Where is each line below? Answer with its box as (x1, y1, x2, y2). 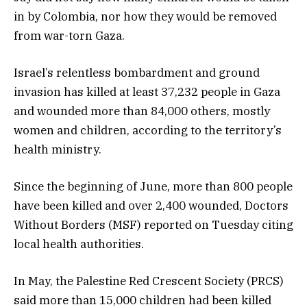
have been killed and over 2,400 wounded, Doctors (14, 197, 288, 213)
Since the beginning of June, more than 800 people (14, 178, 293, 194)
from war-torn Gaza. (14, 27, 125, 43)
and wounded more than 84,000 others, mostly (14, 103, 270, 119)
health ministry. (14, 141, 101, 157)
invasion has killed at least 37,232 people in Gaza (14, 84, 280, 99)
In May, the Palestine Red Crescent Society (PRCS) (14, 273, 284, 289)
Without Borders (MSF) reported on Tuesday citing (14, 217, 293, 232)
